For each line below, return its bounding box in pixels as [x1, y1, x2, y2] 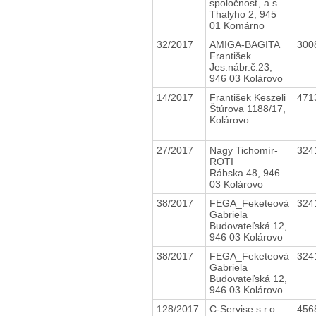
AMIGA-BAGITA [209, 38, 280, 50]
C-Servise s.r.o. [209, 303, 281, 315]
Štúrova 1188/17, [209, 102, 286, 114]
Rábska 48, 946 [209, 166, 280, 178]
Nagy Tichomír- [209, 144, 278, 156]
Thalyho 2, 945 [209, 8, 276, 20]
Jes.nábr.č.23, [209, 61, 272, 73]
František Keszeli [209, 91, 288, 103]
